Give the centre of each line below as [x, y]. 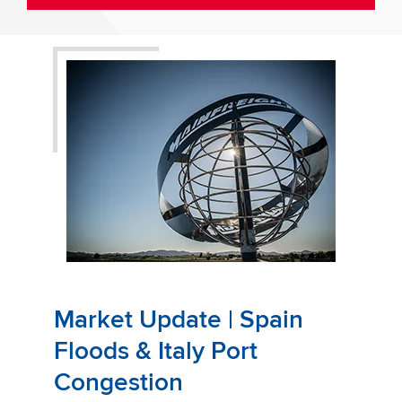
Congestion [118, 382]
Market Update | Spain [179, 319]
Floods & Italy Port [156, 350]
